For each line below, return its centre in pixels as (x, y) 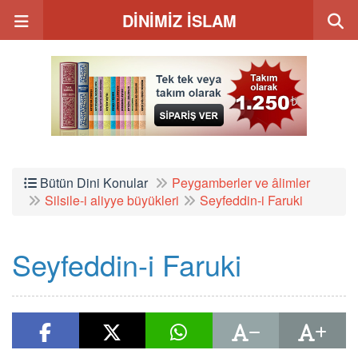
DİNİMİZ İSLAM (179, 20)
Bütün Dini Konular (92, 183)
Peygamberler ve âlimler (241, 183)
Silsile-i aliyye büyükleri (112, 200)
